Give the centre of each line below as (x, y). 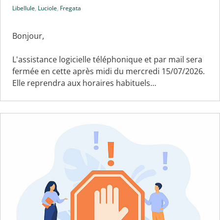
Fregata (70, 8)
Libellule (24, 8)
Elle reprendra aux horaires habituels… (84, 83)
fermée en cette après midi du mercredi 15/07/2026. (109, 71)
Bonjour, (28, 36)
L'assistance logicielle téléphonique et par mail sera (107, 59)
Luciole (47, 8)
